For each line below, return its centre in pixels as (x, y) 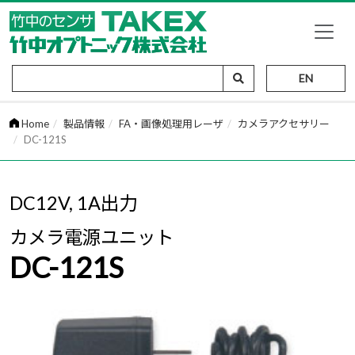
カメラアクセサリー (284, 124)
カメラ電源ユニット (92, 237)
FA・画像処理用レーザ (171, 124)
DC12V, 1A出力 (73, 203)
